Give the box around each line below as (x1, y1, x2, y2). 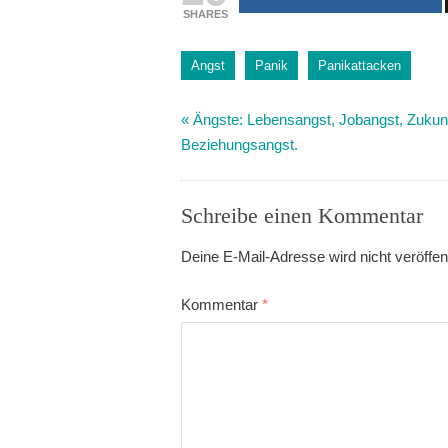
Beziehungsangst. (181, 136, 299, 154)
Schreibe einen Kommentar (181, 202, 424, 228)
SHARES (182, 7, 228, 20)
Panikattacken (318, 57, 402, 73)
